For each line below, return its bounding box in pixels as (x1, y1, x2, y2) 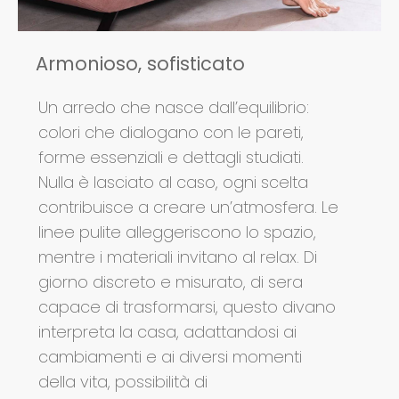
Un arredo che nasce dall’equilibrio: (38, 96, 309, 119)
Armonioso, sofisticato (36, 51, 245, 77)
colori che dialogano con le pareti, (38, 121, 304, 144)
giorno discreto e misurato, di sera (38, 271, 303, 294)
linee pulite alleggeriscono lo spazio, (38, 221, 316, 244)
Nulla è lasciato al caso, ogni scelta (38, 171, 308, 194)
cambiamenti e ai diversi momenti (38, 346, 302, 369)
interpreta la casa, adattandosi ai (38, 321, 297, 344)
